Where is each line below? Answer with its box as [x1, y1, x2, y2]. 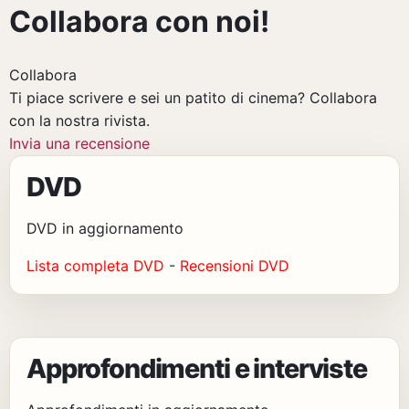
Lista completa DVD [26, 257, 164, 276]
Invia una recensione [9, 134, 150, 153]
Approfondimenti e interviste [26, 352, 367, 385]
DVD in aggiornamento [26, 219, 184, 238]
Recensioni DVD [180, 257, 289, 276]
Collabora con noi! [9, 3, 269, 39]
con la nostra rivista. [9, 111, 150, 131]
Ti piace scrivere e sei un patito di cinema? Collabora [9, 89, 377, 108]
